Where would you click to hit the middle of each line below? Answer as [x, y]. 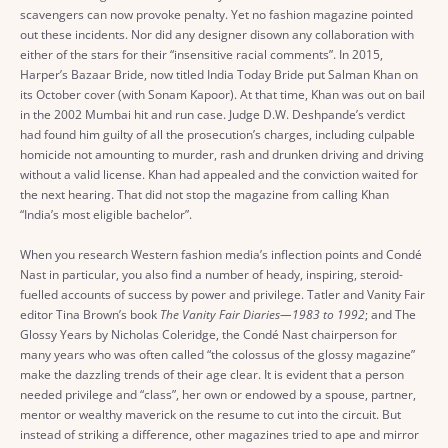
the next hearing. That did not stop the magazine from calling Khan [204, 194]
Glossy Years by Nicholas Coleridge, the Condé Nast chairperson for [208, 334]
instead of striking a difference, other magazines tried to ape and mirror [219, 434]
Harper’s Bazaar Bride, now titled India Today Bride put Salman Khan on [219, 74]
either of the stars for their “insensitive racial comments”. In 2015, [201, 54]
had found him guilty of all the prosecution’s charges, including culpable [217, 134]
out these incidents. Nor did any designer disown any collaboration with [217, 34]
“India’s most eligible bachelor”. [106, 214]
